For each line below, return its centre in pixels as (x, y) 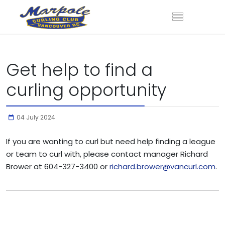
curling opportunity (86, 90)
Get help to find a (79, 70)
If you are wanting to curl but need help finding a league (111, 141)
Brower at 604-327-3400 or (58, 166)
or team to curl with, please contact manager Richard (107, 154)
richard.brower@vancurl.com (162, 166)
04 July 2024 (36, 117)
